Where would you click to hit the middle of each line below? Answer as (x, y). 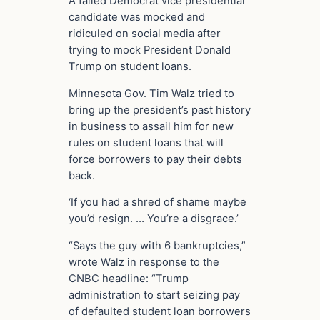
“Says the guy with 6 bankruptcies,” (157, 246)
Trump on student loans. (130, 66)
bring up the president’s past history (160, 110)
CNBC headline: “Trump (129, 279)
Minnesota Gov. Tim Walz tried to (151, 93)
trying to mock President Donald (150, 50)
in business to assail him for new (151, 126)
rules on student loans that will (146, 142)
